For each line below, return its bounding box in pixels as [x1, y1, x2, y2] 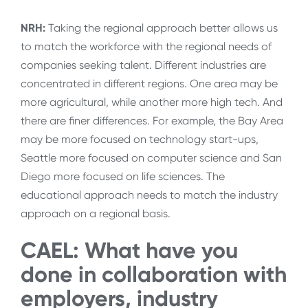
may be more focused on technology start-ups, [21, 133, 258, 146]
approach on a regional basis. [21, 207, 170, 221]
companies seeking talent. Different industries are [21, 58, 266, 72]
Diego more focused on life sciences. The [21, 170, 225, 184]
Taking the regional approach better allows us [45, 21, 278, 35]
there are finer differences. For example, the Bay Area [21, 114, 283, 128]
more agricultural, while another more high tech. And [21, 96, 283, 109]
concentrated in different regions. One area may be [21, 77, 278, 91]
